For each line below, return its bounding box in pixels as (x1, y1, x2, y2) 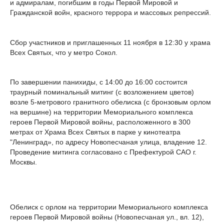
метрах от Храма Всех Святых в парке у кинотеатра (10, 128, 180, 136)
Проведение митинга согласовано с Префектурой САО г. (10, 148, 196, 156)
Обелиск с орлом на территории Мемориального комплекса (10, 202, 208, 211)
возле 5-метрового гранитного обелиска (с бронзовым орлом (10, 98, 211, 106)
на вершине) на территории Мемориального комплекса (10, 108, 193, 116)
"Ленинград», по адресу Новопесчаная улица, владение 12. (10, 138, 207, 146)
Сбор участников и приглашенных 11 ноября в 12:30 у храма (10, 38, 210, 46)
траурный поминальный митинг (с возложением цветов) (10, 88, 194, 96)
